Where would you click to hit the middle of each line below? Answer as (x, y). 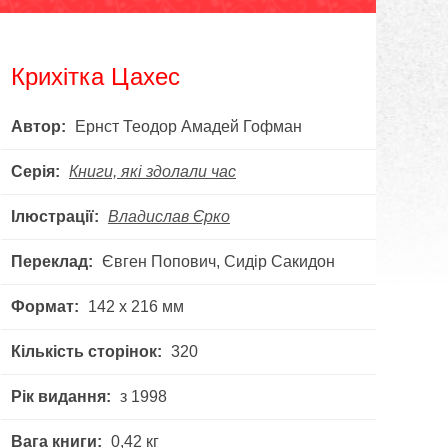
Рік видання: (61, 396)
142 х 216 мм (134, 306)
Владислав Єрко (169, 216)
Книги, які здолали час (152, 171)
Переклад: (52, 261)
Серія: (35, 171)
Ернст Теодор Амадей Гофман (186, 126)
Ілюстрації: (55, 216)
